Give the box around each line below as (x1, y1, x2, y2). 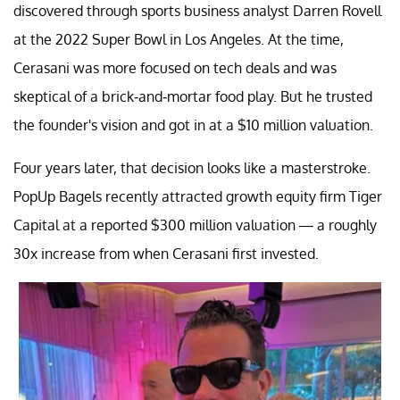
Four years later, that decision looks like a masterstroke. (13, 158, 371, 177)
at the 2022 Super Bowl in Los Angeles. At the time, (13, 29, 344, 48)
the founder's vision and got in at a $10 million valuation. (13, 115, 373, 134)
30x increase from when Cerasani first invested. (13, 244, 319, 262)
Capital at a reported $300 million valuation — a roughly (13, 215, 377, 234)
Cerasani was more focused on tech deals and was (13, 58, 337, 77)
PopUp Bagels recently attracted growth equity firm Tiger (13, 187, 382, 205)
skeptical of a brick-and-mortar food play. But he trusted (13, 87, 372, 105)
